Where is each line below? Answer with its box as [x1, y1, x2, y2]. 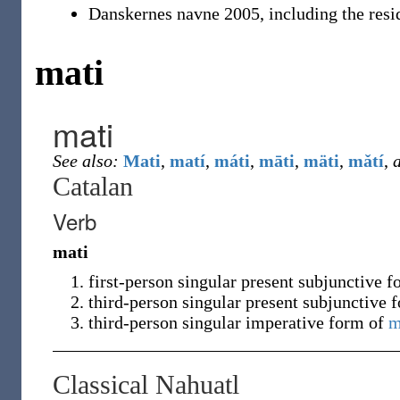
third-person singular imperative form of [88, 312, 388, 332]
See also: [53, 151, 119, 171]
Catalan [53, 171, 133, 201]
